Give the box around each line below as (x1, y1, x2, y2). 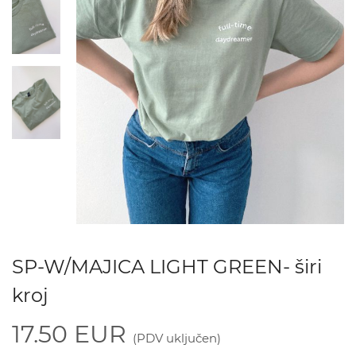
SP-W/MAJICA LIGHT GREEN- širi (12, 255, 322, 279)
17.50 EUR (12, 319, 133, 350)
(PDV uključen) (133, 331, 221, 346)
